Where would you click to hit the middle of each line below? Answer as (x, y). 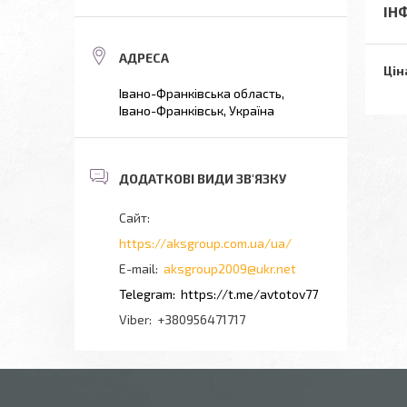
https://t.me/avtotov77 (249, 294)
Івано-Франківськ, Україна (197, 110)
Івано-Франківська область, (202, 93)
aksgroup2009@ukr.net (230, 268)
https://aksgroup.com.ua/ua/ (205, 243)
